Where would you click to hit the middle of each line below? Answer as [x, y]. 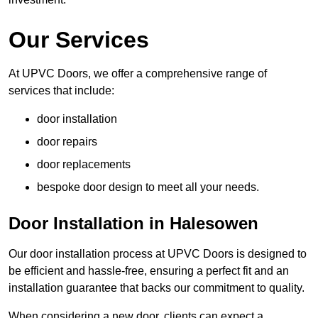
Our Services [79, 40]
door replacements [84, 165]
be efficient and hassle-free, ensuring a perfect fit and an [149, 271]
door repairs [67, 142]
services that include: [61, 91]
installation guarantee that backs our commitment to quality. [157, 288]
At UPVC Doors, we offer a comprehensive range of [138, 74]
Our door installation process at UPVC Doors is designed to [158, 254]
